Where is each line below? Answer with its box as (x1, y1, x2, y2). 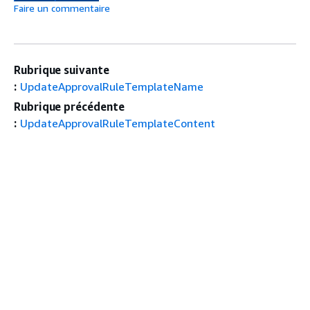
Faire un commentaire (14, 1, 110, 14)
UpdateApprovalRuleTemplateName (19, 79, 203, 93)
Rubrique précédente (14, 99, 125, 113)
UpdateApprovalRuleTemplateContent (19, 116, 215, 130)
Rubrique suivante (14, 62, 109, 77)
